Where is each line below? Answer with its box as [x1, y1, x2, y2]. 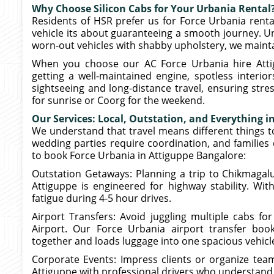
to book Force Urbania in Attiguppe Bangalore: [32, 149, 246, 162]
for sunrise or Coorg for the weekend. [32, 94, 205, 107]
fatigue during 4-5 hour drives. [32, 191, 171, 205]
